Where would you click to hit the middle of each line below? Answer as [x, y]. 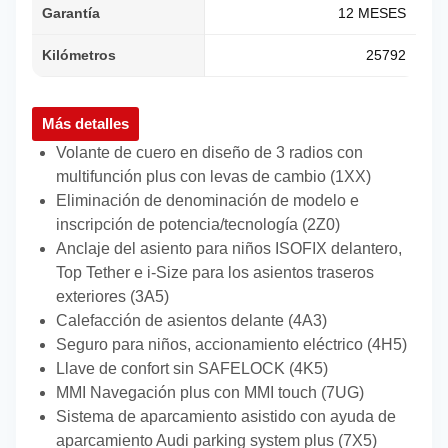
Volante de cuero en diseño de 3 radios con [209, 153]
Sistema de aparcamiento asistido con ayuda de [226, 417]
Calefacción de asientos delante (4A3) [191, 321]
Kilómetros [79, 55]
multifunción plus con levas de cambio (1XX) [213, 177]
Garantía [71, 13]
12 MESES [372, 13]
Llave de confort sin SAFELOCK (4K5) [192, 369]
